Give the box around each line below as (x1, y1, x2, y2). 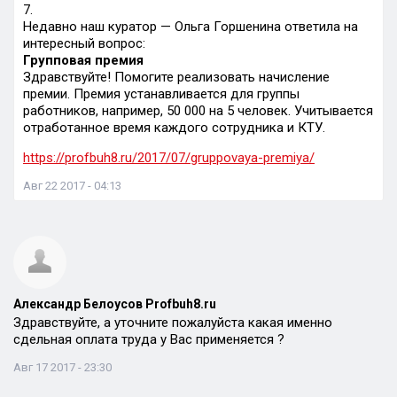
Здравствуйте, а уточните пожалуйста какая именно (13, 315, 332, 331)
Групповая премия (23, 52, 144, 68)
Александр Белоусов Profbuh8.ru (13, 297, 216, 311)
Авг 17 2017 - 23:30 (13, 361, 112, 374)
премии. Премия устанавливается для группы (23, 86, 300, 102)
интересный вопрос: (23, 35, 145, 51)
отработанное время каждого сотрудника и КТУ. (23, 120, 325, 136)
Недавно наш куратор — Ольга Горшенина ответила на (23, 19, 358, 35)
